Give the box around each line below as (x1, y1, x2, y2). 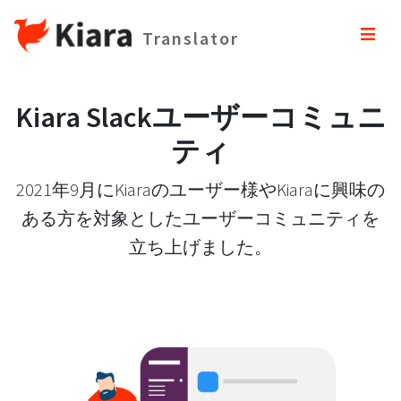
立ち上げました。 (129, 235, 272, 258)
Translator (141, 26, 239, 49)
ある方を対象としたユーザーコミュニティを (21, 207, 380, 229)
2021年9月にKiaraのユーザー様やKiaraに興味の (16, 178, 385, 200)
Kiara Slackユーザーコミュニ (14, 98, 387, 135)
